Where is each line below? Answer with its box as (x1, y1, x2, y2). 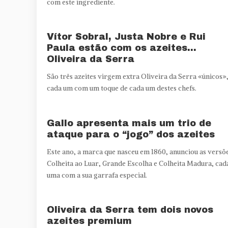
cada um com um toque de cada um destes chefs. (47, 84, 196, 93)
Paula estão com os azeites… (47, 43, 196, 53)
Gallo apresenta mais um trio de (47, 118, 211, 129)
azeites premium (47, 216, 132, 226)
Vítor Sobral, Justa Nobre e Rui (47, 32, 206, 42)
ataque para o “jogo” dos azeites (47, 129, 215, 140)
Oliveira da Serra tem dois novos (47, 205, 213, 215)
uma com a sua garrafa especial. (47, 171, 147, 180)
